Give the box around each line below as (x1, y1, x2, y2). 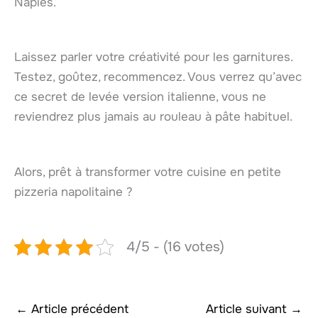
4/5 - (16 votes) (126, 237, 224, 256)
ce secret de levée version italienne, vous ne (14, 89, 266, 105)
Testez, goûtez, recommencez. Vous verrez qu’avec (14, 70, 302, 85)
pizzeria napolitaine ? (14, 184, 133, 199)
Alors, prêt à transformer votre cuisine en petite (14, 164, 281, 180)
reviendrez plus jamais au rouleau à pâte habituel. (14, 109, 292, 125)
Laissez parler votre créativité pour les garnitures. (14, 50, 292, 65)
